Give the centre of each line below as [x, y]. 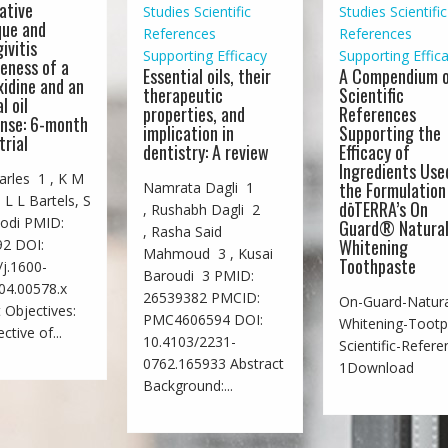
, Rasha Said [183, 231]
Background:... [188, 385]
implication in [189, 132]
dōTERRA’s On [384, 208]
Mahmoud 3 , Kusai [208, 253]
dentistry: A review [206, 151]
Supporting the [390, 132]
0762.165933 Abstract [214, 363]
